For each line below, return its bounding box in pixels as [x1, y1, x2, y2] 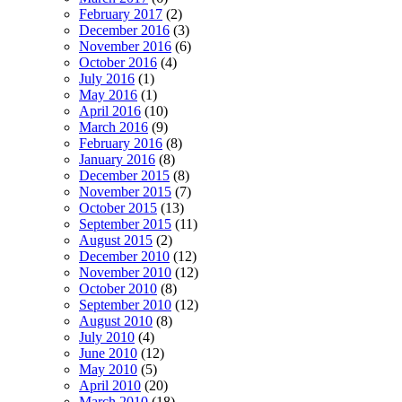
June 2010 [79, 345, 137, 362]
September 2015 [79, 216, 171, 232]
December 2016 [79, 22, 170, 39]
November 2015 [79, 184, 171, 200]
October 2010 [79, 281, 157, 297]
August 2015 [79, 232, 153, 249]
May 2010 [79, 362, 137, 378]
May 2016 [79, 87, 137, 103]
